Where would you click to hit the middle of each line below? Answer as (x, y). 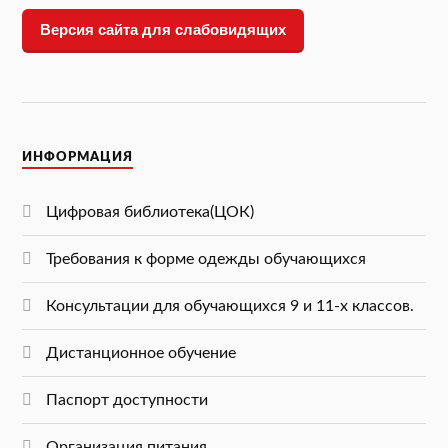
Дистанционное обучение (141, 353)
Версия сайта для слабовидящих (163, 29)
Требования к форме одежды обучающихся (206, 259)
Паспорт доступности (127, 400)
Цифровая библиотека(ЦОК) (150, 212)
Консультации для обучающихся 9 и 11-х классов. (230, 306)
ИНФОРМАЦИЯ (78, 157)
